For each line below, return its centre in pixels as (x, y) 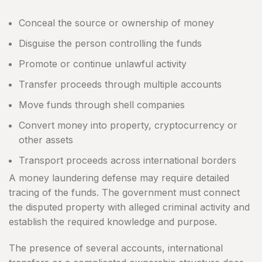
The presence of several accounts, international (116, 248)
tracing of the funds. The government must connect (124, 193)
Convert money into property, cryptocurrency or (128, 125)
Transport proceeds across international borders (127, 161)
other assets (46, 140)
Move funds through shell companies (102, 105)
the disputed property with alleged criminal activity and (129, 207)
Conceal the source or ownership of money (116, 23)
